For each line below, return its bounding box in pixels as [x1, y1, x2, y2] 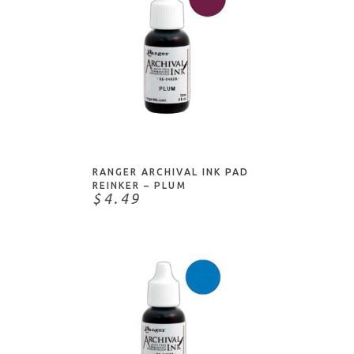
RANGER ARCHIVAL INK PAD [92, 167, 249, 177]
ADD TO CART [144, 114, 215, 123]
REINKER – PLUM [92, 180, 186, 190]
